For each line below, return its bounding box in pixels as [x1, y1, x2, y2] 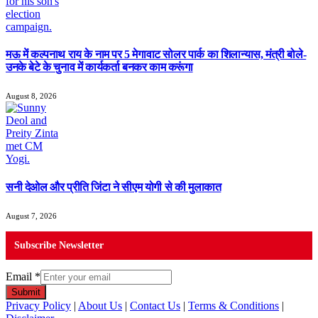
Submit [11, 286, 40, 297]
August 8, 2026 [6, 92, 57, 101]
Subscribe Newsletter [14, 239, 104, 251]
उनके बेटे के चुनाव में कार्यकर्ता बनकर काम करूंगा [6, 61, 193, 74]
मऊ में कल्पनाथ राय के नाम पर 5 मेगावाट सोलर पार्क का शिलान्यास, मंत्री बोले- [6, 48, 307, 61]
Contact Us [130, 299, 180, 312]
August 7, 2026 [6, 211, 57, 220]
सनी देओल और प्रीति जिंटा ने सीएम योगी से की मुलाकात [6, 180, 221, 193]
